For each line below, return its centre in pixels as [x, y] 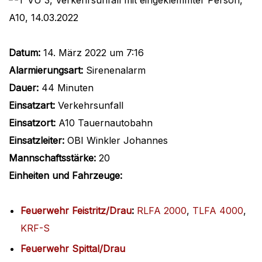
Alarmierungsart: [46, 70]
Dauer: [24, 88]
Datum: [25, 53]
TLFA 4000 [218, 211]
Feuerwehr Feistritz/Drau [76, 211]
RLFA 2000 [162, 211]
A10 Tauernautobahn [104, 123]
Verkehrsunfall [89, 106]
